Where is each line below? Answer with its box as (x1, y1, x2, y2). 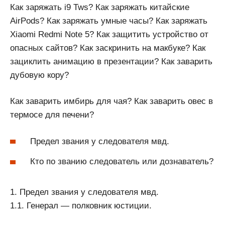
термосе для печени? (10, 110, 94, 120)
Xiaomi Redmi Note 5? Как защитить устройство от (10, 29, 208, 39)
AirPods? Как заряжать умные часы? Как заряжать (10, 16, 207, 26)
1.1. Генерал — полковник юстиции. (10, 201, 152, 211)
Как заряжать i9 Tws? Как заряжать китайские (10, 2, 189, 12)
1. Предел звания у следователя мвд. (10, 187, 159, 197)
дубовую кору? (10, 70, 69, 80)
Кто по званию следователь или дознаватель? (30, 157, 213, 167)
